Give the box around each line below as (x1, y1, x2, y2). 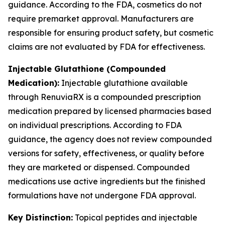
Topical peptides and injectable (73, 212, 197, 222)
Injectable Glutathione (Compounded (8, 64, 166, 74)
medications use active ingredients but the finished (8, 176, 205, 186)
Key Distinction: (8, 212, 73, 222)
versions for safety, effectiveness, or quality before (8, 148, 204, 158)
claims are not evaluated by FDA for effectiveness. (8, 42, 205, 52)
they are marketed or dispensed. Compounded (8, 162, 190, 172)
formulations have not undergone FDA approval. (8, 190, 196, 200)
